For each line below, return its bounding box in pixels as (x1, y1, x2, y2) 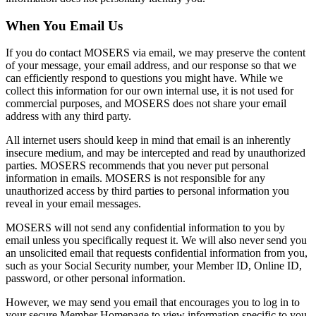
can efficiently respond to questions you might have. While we (6, 72, 283, 85)
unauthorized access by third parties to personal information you (6, 185, 289, 197)
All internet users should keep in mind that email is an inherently (6, 134, 291, 147)
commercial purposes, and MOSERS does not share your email (6, 97, 286, 110)
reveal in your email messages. (6, 197, 141, 210)
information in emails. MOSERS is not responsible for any (6, 172, 265, 185)
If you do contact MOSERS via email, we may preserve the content (6, 47, 305, 59)
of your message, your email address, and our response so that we (6, 59, 296, 72)
